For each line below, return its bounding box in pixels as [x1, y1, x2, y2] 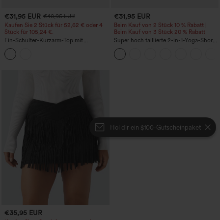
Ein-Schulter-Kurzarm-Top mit [4, 37, 83, 44]
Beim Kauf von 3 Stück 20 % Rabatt [113, 28, 205, 36]
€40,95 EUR [43, 13, 75, 20]
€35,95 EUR [4, 209, 42, 217]
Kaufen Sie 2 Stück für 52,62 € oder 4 [4, 22, 103, 29]
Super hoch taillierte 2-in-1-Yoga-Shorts [113, 37, 218, 44]
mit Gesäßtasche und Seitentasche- [113, 44, 205, 51]
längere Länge [113, 51, 151, 58]
